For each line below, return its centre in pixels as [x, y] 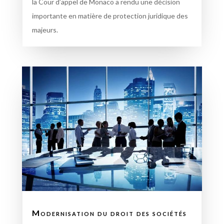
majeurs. [45, 30]
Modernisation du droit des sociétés [109, 212]
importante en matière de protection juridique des [110, 16]
